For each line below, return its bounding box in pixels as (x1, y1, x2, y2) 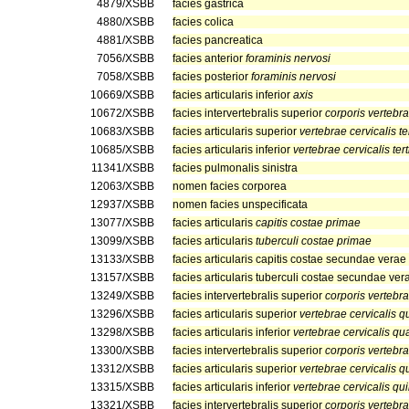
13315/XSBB (90, 381, 154, 393)
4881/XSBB (97, 34, 154, 47)
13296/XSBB (90, 308, 154, 320)
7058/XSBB (97, 70, 154, 83)
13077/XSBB (90, 216, 154, 229)
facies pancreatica (173, 34, 263, 47)
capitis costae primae (256, 216, 361, 229)
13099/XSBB (90, 235, 154, 247)
